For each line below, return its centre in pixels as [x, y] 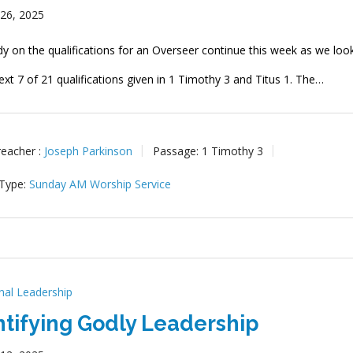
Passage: [176, 150]
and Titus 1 [260, 79]
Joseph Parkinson [89, 150]
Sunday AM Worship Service [100, 184]
